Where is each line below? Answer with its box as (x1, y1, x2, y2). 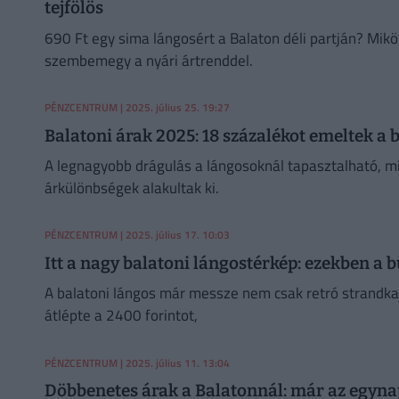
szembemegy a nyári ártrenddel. (44, 48, 253, 72)
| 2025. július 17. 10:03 (117, 226, 230, 244)
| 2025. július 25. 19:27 (117, 99, 230, 116)
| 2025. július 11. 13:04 (117, 354, 230, 371)
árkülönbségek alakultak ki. (44, 176, 219, 199)
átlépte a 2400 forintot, (44, 304, 198, 328)
